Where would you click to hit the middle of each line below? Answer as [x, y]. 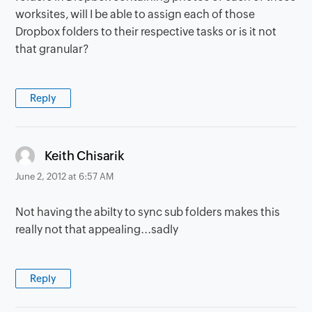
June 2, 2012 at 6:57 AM [65, 177]
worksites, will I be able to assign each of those [135, 15]
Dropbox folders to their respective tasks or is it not [146, 32]
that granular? [53, 49]
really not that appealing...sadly [97, 230]
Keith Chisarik [84, 155]
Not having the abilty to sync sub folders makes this [148, 212]
